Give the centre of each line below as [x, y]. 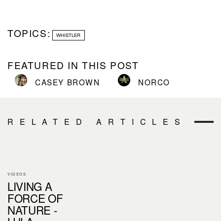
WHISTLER [69, 35]
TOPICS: [29, 33]
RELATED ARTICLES [97, 121]
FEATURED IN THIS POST [73, 65]
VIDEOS [17, 174]
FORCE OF [35, 198]
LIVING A [30, 186]
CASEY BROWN [68, 82]
